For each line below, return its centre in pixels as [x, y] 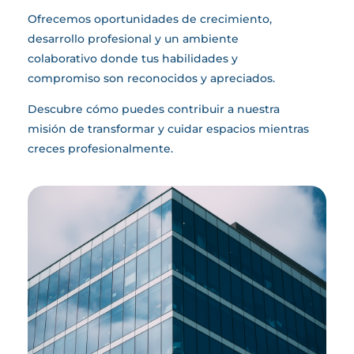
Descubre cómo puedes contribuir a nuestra [154, 109]
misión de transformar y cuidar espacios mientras [168, 129]
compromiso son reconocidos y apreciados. [151, 79]
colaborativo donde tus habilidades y [133, 59]
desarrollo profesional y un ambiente [133, 39]
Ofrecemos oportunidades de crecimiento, [150, 19]
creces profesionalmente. [102, 149]
